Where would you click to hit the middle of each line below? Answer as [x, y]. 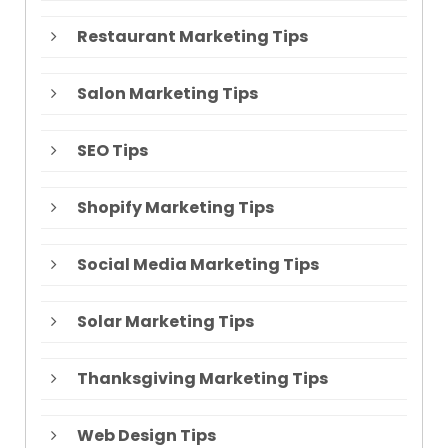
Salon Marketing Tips [167, 94]
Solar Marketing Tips [165, 322]
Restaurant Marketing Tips [192, 37]
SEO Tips [112, 151]
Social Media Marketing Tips [198, 265]
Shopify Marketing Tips [175, 208]
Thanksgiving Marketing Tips [202, 379]
